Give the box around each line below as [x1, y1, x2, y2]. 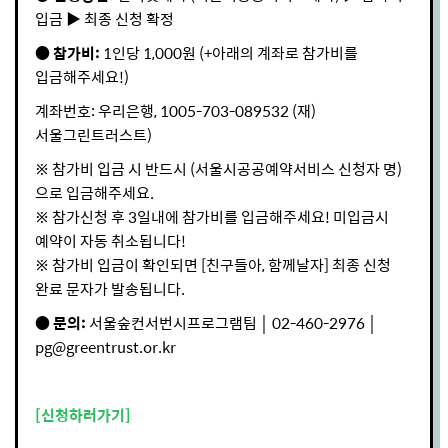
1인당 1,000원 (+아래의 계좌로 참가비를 [103, 41, 358, 64]
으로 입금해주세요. [35, 181, 154, 204]
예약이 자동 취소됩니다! [35, 229, 186, 252]
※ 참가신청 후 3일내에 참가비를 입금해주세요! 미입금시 [35, 205, 389, 228]
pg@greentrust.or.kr [35, 335, 176, 358]
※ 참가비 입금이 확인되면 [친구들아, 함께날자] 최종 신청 [35, 253, 391, 276]
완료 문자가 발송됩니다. [35, 277, 185, 300]
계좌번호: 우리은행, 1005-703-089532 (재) [35, 99, 316, 122]
